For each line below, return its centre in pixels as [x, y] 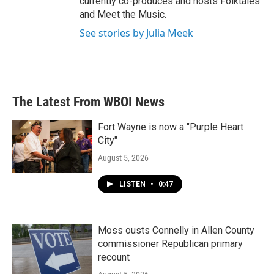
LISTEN [133, 184]
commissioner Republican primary [170, 243]
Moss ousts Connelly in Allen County [176, 230]
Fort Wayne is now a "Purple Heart [171, 127]
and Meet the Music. [123, 14]
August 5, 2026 [123, 157]
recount [114, 257]
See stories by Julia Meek [136, 33]
